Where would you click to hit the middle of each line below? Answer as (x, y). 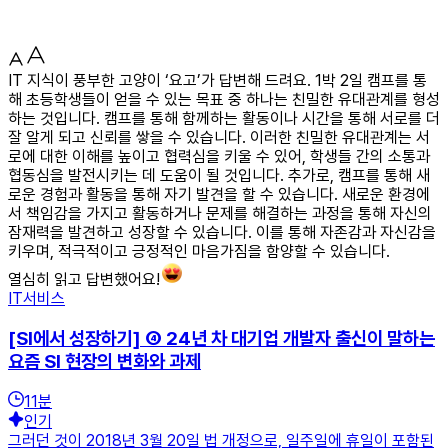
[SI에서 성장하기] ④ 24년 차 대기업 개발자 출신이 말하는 (221, 338)
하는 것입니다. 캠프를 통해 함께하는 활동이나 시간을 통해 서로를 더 (224, 118)
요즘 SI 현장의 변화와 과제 (104, 361)
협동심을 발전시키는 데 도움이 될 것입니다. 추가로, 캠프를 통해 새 (219, 175)
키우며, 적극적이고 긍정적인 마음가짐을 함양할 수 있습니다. (199, 251)
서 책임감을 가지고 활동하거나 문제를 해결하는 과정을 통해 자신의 (220, 213)
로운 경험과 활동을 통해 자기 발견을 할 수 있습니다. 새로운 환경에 (219, 194)
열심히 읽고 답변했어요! (84, 279)
